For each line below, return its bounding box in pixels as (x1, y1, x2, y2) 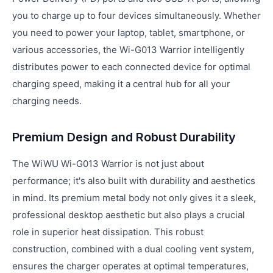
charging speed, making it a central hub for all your (12, 78, 230, 90)
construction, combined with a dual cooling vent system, (12, 243, 254, 255)
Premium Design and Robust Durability (12, 130, 236, 144)
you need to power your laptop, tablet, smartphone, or (12, 27, 245, 38)
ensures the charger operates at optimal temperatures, (12, 260, 249, 272)
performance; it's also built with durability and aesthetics (12, 175, 255, 186)
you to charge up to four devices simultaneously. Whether (12, 10, 261, 21)
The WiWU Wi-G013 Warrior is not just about (12, 158, 204, 169)
